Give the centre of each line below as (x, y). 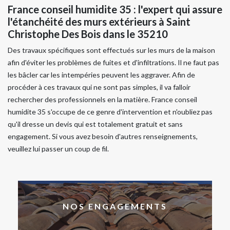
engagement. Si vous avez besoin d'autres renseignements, (103, 137)
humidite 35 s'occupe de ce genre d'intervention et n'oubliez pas (110, 112)
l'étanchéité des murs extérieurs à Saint (99, 22)
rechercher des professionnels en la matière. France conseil (102, 100)
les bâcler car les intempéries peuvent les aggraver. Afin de (101, 75)
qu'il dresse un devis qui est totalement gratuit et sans (95, 124)
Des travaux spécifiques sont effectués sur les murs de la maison (111, 50)
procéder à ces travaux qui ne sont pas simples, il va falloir (99, 87)
